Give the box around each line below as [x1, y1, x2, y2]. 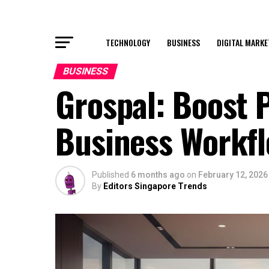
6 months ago [131, 170, 185, 180]
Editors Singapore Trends [103, 181, 207, 191]
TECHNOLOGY [105, 36, 150, 49]
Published [92, 170, 129, 180]
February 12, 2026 [198, 170, 268, 180]
